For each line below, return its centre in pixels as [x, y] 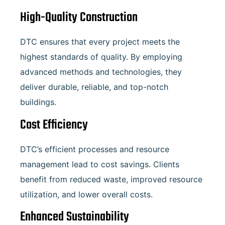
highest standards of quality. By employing [101, 57]
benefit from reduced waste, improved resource [111, 179]
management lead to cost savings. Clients [100, 164]
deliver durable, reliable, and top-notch [94, 87]
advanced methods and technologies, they [101, 72]
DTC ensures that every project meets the [100, 42]
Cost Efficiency [54, 125]
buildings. [38, 102]
